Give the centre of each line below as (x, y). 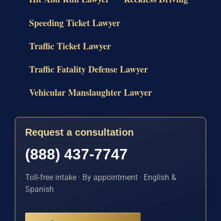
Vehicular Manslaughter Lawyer (90, 92)
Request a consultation (79, 132)
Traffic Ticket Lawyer (70, 46)
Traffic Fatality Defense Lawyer (88, 69)
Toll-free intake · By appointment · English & (101, 178)
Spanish (39, 189)
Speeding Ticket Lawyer (74, 22)
